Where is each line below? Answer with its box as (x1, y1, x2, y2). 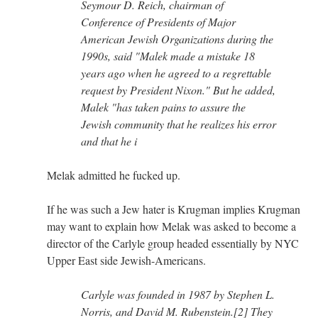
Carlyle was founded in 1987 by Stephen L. (81, 286, 275, 302)
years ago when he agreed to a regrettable (81, 65, 271, 80)
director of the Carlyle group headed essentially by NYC (47, 235, 299, 251)
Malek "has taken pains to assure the (81, 99, 246, 114)
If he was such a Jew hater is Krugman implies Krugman (47, 201, 300, 216)
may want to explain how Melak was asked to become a (47, 218, 296, 234)
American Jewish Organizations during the (81, 31, 273, 46)
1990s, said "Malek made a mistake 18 (81, 48, 255, 63)
